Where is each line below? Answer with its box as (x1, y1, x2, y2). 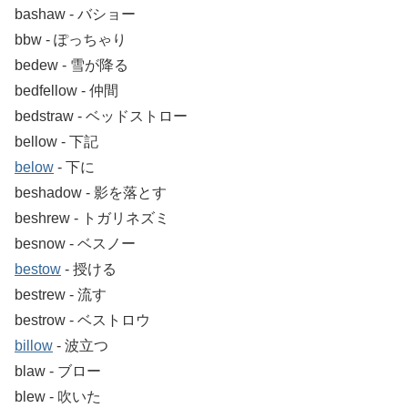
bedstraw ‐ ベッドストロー (15, 107, 188, 124)
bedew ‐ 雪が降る (15, 56, 128, 73)
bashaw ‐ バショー (15, 5, 136, 22)
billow (15, 337, 53, 353)
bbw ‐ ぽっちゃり (15, 31, 127, 47)
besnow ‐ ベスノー (15, 235, 136, 251)
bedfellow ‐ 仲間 (15, 82, 118, 98)
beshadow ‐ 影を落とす (15, 184, 167, 200)
